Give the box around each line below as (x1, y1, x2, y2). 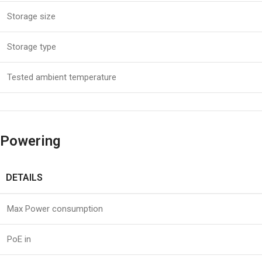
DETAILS (6, 172, 43, 184)
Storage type (7, 42, 56, 53)
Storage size (7, 11, 56, 22)
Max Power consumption (7, 204, 103, 215)
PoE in (7, 234, 31, 245)
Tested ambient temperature (7, 72, 116, 83)
